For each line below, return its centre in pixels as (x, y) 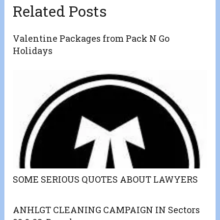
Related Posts (60, 11)
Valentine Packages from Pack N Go (91, 39)
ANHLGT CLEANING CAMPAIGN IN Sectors (107, 210)
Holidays (33, 51)
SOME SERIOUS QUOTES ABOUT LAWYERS (106, 179)
